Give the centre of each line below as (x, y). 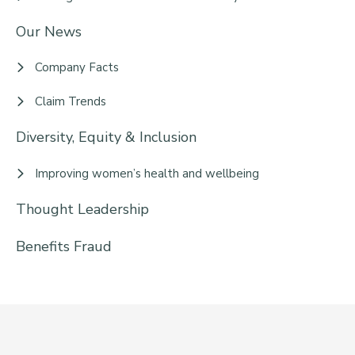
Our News (49, 32)
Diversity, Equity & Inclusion (106, 137)
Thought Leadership (82, 209)
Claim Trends (71, 102)
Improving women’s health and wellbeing (147, 173)
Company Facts (77, 68)
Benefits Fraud (64, 246)
